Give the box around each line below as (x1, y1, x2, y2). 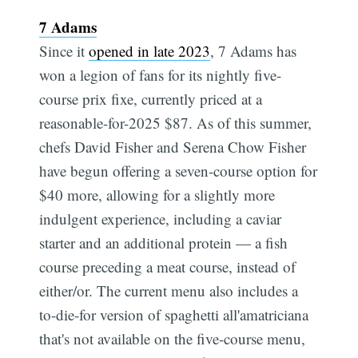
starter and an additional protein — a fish (39, 233, 288, 253)
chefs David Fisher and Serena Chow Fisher (39, 137, 307, 157)
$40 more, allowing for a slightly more (39, 185, 276, 205)
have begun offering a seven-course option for (39, 161, 318, 181)
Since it (39, 41, 89, 62)
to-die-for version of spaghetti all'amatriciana (39, 304, 309, 325)
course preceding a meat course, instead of (39, 257, 296, 277)
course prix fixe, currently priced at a (39, 89, 263, 109)
